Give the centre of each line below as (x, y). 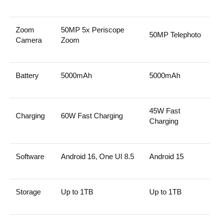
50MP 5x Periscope (93, 29)
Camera (29, 40)
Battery (27, 75)
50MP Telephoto (175, 34)
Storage (28, 192)
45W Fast (165, 110)
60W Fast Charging (92, 115)
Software (30, 156)
